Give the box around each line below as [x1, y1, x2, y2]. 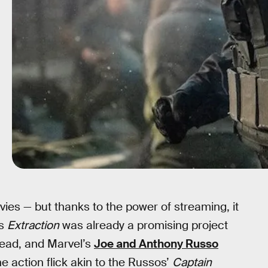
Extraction [7, 218, 59, 233]
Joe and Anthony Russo [94, 236, 218, 251]
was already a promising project [59, 218, 228, 233]
